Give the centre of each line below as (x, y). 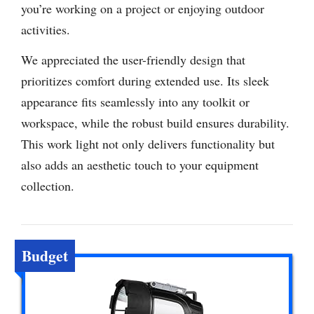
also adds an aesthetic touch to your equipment (140, 165)
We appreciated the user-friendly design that (133, 60)
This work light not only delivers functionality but (148, 144)
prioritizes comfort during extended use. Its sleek (145, 81)
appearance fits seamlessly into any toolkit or (135, 102)
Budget (45, 256)
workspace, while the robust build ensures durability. (155, 123)
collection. (48, 186)
